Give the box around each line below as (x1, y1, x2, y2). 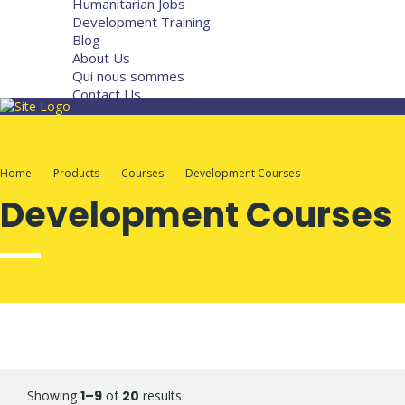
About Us (72, 49, 130, 67)
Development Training (72, 13, 211, 31)
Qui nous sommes (72, 67, 184, 85)
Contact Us (72, 85, 141, 103)
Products (53, 165, 99, 181)
